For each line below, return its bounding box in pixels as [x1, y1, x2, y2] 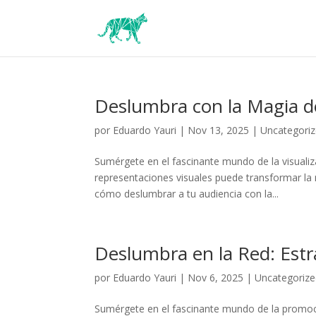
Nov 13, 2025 [188, 123, 250, 137]
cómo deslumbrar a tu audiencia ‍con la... [95, 187, 279, 200]
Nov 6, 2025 [188, 271, 244, 284]
